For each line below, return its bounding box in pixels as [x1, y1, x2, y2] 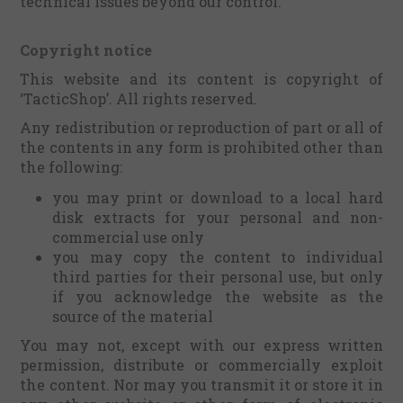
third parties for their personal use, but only [52, 267, 383, 286]
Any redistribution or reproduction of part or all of [20, 118, 383, 137]
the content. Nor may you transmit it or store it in [20, 375, 383, 394]
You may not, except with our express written [20, 336, 383, 354]
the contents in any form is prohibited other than [20, 138, 383, 157]
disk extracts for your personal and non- [52, 208, 383, 227]
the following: [20, 157, 123, 176]
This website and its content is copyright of [20, 69, 383, 88]
